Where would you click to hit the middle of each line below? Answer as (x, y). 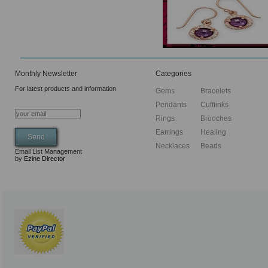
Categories (173, 74)
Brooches (216, 119)
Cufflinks (214, 105)
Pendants (171, 105)
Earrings (169, 133)
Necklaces (173, 146)
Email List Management (48, 152)
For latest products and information (66, 89)
